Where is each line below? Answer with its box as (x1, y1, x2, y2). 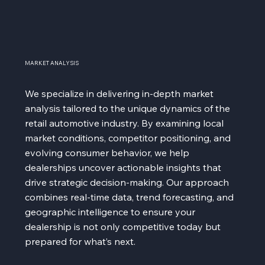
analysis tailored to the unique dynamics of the (25, 102, 231, 114)
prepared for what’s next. (25, 235, 136, 247)
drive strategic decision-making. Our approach (25, 176, 230, 188)
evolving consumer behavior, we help (25, 146, 190, 159)
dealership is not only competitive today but (25, 220, 221, 232)
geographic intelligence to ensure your (25, 205, 196, 218)
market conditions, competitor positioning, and (25, 131, 231, 144)
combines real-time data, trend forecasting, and (25, 190, 234, 203)
